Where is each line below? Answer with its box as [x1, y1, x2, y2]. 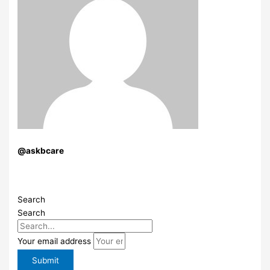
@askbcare [17, 145, 64, 155]
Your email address [17, 236, 94, 246]
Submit [32, 255, 60, 265]
